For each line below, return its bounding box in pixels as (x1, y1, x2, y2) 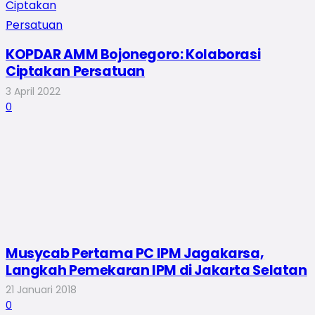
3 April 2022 (6, 84, 60, 98)
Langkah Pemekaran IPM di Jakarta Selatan (6, 260, 307, 280)
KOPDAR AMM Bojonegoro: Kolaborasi (6, 45, 261, 65)
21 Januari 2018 (6, 283, 77, 297)
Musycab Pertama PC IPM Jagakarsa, (6, 243, 264, 263)
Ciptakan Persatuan (6, 62, 146, 82)
